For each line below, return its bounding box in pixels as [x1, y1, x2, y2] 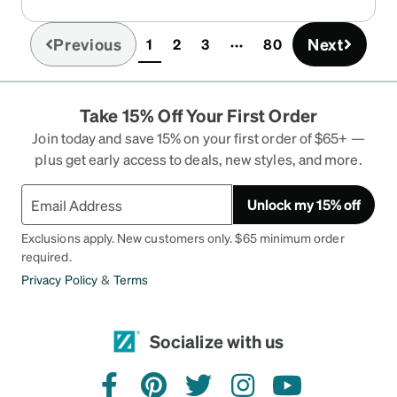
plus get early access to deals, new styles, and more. [35, 150, 362, 169]
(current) [148, 43, 206, 63]
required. [21, 248, 72, 265]
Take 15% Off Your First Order [79, 104, 318, 128]
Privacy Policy [21, 271, 97, 288]
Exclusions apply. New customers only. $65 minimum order [21, 230, 345, 246]
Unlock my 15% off [246, 195, 361, 214]
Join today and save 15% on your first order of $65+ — [32, 128, 365, 148]
